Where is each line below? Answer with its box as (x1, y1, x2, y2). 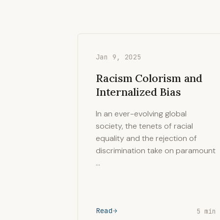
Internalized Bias (96, 85, 181, 99)
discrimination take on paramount (96, 145, 216, 156)
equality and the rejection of (96, 133, 197, 143)
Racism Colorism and (96, 71, 202, 85)
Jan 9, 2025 (96, 53, 141, 61)
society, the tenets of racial (96, 121, 193, 131)
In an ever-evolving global (96, 109, 187, 119)
